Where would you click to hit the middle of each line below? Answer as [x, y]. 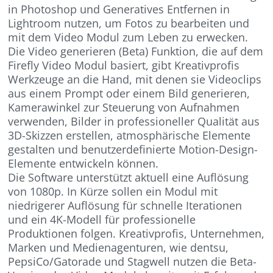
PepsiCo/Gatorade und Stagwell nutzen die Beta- [133, 262]
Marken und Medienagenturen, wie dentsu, [119, 248]
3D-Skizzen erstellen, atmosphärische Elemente [129, 136]
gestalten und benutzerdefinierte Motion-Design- [133, 150]
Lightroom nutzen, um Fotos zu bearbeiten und [129, 23]
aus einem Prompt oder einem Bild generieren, [129, 94]
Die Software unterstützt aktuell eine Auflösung [129, 178]
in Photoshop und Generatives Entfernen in [119, 9]
